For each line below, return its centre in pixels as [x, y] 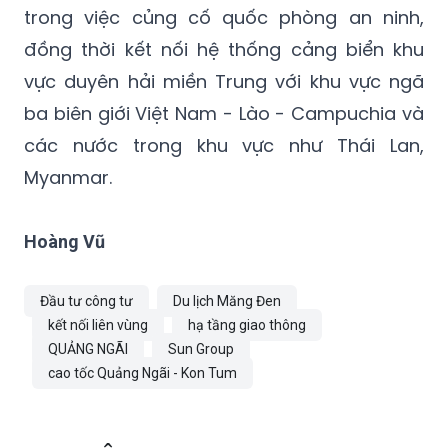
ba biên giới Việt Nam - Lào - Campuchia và [224, 114]
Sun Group [201, 349]
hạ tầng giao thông [247, 325]
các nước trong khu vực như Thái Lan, [224, 146]
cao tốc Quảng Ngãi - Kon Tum [142, 373]
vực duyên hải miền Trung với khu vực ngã [224, 82]
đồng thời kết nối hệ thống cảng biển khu [224, 50]
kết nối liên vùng [98, 325]
